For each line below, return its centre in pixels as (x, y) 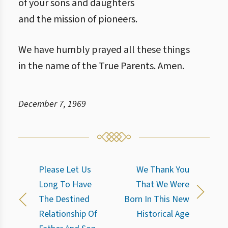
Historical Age (163, 214)
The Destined (64, 199)
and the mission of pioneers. (78, 19)
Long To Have (65, 184)
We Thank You (163, 170)
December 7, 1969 (52, 104)
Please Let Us (65, 170)
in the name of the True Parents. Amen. (101, 66)
